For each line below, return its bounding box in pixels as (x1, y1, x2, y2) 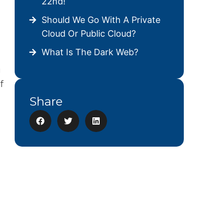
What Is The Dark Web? (42, 47, 138, 57)
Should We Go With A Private (42, 15, 160, 25)
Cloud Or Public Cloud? (42, 28, 136, 39)
